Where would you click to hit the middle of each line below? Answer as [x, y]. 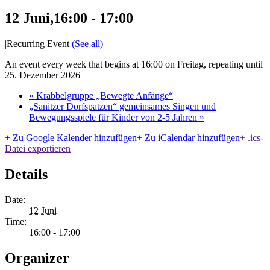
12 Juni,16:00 [46, 18]
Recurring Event [39, 43]
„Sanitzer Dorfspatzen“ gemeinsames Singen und [122, 106]
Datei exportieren [38, 148]
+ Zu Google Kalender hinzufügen [71, 137]
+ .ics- [252, 137]
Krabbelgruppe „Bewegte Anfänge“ [103, 95]
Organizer [37, 258]
